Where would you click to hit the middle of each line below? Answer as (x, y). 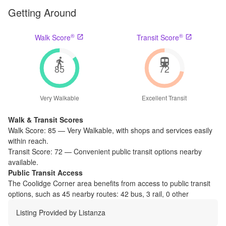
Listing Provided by (47, 212)
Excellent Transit (164, 97)
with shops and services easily (164, 130)
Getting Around (42, 12)
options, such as (34, 193)
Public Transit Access (45, 172)
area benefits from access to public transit (143, 183)
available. (23, 162)
